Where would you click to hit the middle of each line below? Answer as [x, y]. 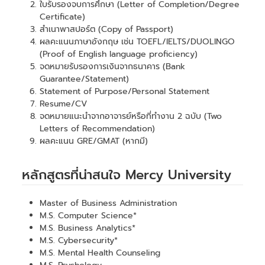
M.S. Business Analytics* [88, 228]
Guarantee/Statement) [85, 79]
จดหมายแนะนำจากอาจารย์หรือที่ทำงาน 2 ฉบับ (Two [131, 116]
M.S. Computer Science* [88, 215]
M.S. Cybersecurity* [79, 240]
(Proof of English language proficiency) [119, 54]
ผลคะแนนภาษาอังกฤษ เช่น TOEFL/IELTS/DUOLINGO [138, 41]
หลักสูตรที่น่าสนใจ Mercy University [127, 174]
